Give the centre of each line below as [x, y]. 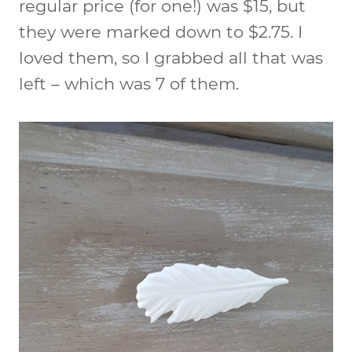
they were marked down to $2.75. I [161, 31]
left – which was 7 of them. [129, 83]
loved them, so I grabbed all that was [171, 57]
